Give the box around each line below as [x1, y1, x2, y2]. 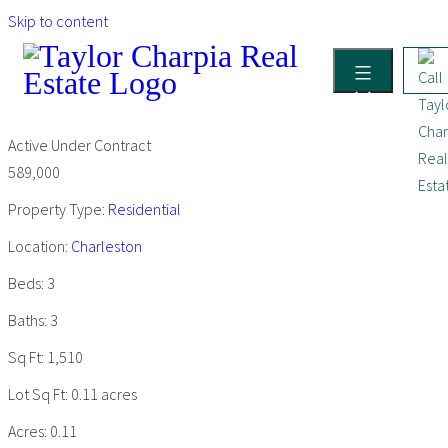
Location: [8, 236, 71, 256]
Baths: [8, 310, 50, 330]
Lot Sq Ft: [8, 384, 71, 404]
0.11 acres [71, 384, 137, 404]
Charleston [71, 236, 142, 256]
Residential [108, 199, 181, 219]
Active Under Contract [8, 135, 151, 155]
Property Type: [8, 199, 108, 219]
